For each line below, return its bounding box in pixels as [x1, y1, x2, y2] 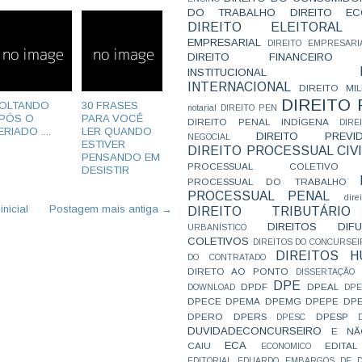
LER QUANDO [82, 124, 152, 137]
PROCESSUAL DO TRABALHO [187, 176, 347, 187]
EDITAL [325, 340, 357, 351]
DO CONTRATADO [187, 253, 266, 262]
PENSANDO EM [82, 150, 160, 163]
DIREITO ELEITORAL [187, 20, 343, 34]
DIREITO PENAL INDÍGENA [187, 116, 329, 127]
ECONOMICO [261, 342, 311, 351]
